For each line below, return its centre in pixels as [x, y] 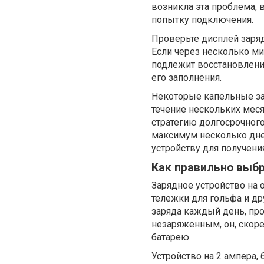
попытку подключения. [202, 20]
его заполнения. [187, 77]
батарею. [171, 237]
